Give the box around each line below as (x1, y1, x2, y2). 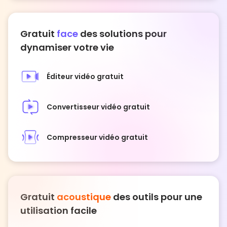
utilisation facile (20, 204, 97, 217)
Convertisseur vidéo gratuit (47, 102, 150, 112)
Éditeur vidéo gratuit (47, 71, 124, 82)
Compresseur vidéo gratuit (47, 132, 148, 143)
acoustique (57, 191, 111, 204)
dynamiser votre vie (20, 41, 114, 54)
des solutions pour (80, 27, 167, 41)
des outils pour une (111, 191, 202, 204)
